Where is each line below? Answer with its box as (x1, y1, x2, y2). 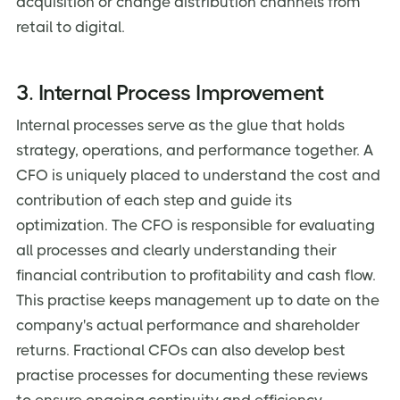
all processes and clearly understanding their (16, 241, 337, 260)
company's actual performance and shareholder (16, 316, 360, 335)
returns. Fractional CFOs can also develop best (16, 341, 346, 360)
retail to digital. (16, 17, 125, 36)
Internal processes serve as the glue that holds (16, 116, 345, 135)
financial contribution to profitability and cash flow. (16, 266, 376, 285)
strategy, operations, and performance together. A (16, 141, 373, 160)
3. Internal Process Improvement (16, 80, 324, 106)
